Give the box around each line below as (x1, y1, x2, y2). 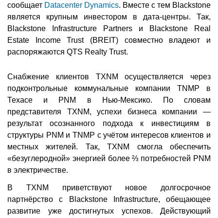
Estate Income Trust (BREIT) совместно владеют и (7, 36, 211, 45)
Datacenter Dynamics (44, 1, 119, 10)
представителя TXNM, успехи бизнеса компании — (7, 108, 211, 116)
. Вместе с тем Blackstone (119, 1, 211, 10)
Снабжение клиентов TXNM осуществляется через (7, 73, 211, 81)
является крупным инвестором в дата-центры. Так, (7, 13, 211, 21)
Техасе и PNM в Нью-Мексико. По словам (7, 96, 211, 105)
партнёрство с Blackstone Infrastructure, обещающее (7, 195, 211, 204)
